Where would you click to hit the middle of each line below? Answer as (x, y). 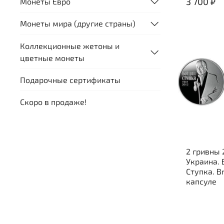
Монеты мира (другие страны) (78, 23)
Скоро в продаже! (53, 102)
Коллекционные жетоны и (70, 45)
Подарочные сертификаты (70, 79)
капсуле (201, 181)
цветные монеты (52, 57)
